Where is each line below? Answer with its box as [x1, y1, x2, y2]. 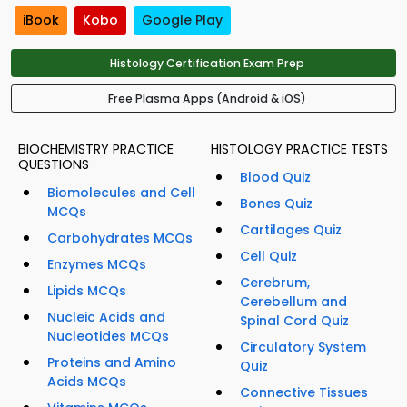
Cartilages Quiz [240, 221, 342, 240]
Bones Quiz [240, 194, 313, 213]
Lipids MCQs [47, 282, 126, 301]
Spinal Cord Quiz [240, 312, 349, 331]
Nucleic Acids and [47, 308, 165, 327]
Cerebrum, [240, 273, 310, 293]
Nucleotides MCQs [47, 327, 169, 346]
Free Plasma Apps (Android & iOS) [108, 91, 306, 107]
